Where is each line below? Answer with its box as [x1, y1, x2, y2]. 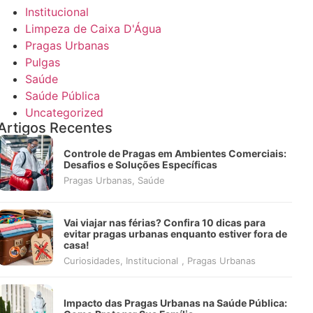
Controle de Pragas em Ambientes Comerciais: [63, 147, 286, 159]
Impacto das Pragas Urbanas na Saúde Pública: [63, 297, 287, 309]
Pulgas [24, 55, 60, 69]
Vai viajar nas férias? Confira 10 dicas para [63, 217, 265, 228]
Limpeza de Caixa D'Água [24, 22, 161, 36]
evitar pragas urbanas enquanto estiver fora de [63, 228, 287, 240]
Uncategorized [24, 105, 103, 119]
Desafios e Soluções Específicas [63, 159, 217, 170]
